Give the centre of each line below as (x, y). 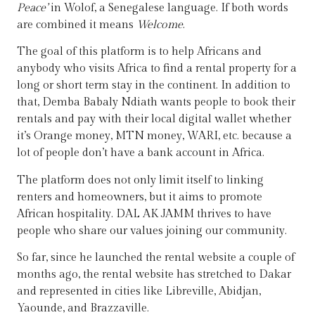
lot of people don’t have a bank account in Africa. (141, 153)
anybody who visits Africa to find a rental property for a (157, 69)
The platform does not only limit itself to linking (140, 180)
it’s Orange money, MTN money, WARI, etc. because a (154, 136)
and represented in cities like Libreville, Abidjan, (139, 291)
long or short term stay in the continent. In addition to (154, 86)
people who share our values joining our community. (152, 231)
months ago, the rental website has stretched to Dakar (154, 274)
